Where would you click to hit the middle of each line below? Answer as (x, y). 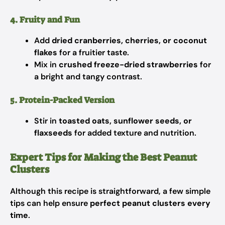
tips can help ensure (50, 203)
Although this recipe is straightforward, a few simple (110, 191)
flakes (46, 52)
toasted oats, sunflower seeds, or (125, 121)
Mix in (46, 65)
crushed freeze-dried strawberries (128, 65)
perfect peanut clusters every (150, 203)
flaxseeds (53, 133)
